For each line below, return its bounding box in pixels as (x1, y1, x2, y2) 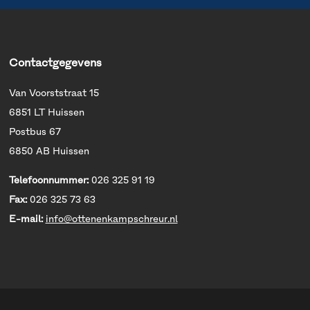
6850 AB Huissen (8, 145, 89, 158)
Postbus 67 (8, 126, 61, 138)
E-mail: (8, 213, 43, 226)
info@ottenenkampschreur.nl (45, 213, 178, 226)
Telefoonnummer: (8, 174, 89, 187)
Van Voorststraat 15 (8, 87, 99, 100)
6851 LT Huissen (8, 107, 84, 119)
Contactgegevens (8, 56, 102, 70)
